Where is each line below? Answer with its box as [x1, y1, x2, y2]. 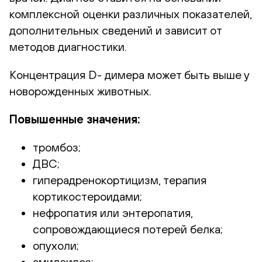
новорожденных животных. [9, 84, 151, 98]
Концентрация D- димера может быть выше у [9, 67, 249, 81]
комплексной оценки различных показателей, [9, 6, 252, 20]
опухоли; [33, 238, 79, 252]
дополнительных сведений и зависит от [9, 23, 222, 37]
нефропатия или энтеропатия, [33, 205, 193, 219]
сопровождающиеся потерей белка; [33, 222, 223, 236]
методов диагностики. [9, 39, 127, 53]
